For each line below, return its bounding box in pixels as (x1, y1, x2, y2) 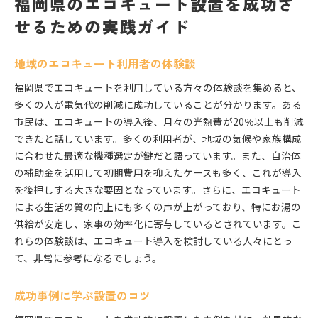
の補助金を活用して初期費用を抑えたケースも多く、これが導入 (14, 165, 302, 180)
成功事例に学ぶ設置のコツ (14, 287, 150, 305)
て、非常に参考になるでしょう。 (14, 251, 162, 265)
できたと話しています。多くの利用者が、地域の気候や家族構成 (14, 131, 302, 146)
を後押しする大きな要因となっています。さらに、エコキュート (14, 182, 301, 197)
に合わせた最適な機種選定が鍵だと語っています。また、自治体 (14, 148, 301, 163)
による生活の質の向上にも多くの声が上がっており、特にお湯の (14, 199, 301, 214)
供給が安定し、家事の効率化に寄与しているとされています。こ (14, 216, 302, 231)
